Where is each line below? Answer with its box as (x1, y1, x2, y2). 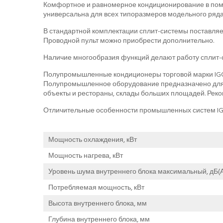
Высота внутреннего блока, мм (48, 197, 147, 209)
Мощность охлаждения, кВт (48, 133, 137, 145)
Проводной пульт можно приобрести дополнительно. (43, 34, 214, 46)
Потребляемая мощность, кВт (48, 181, 144, 193)
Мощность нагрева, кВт (48, 149, 123, 161)
